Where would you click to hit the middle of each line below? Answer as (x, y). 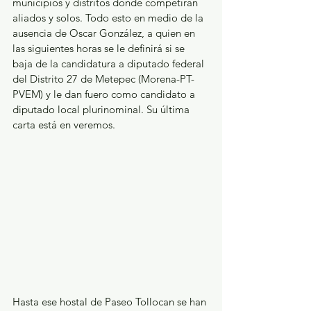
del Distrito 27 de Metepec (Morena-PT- (103, 78)
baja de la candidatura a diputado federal (110, 63)
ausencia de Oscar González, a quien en (105, 33)
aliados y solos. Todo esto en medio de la (109, 17)
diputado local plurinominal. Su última (102, 109)
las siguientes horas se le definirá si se (100, 48)
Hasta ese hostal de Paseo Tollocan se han (111, 301)
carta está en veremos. (64, 124)
